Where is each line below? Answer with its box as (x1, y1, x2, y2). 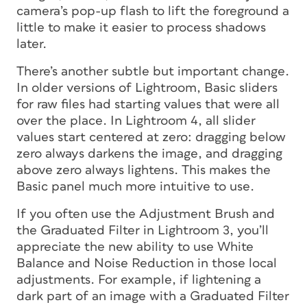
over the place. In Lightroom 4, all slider (16, 114, 256, 127)
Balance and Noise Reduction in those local (16, 256, 277, 270)
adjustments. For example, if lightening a (16, 273, 261, 286)
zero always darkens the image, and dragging (16, 147, 282, 160)
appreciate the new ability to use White (16, 240, 254, 254)
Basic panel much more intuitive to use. (16, 180, 254, 193)
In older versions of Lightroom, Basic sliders (16, 81, 278, 95)
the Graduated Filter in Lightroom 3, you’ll (16, 223, 269, 237)
